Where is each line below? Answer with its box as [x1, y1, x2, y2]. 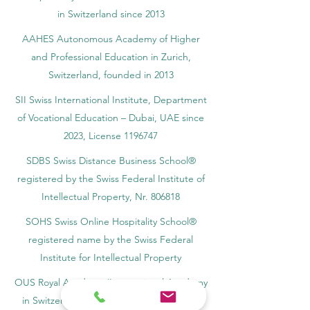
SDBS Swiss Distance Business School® [26, 154, 196, 167]
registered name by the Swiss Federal [28, 233, 193, 246]
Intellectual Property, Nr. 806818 [42, 190, 180, 203]
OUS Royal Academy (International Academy [14, 276, 208, 289]
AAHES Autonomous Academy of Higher [21, 33, 200, 45]
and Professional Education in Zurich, [30, 51, 191, 63]
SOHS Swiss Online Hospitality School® [25, 215, 197, 228]
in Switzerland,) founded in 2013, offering [21, 294, 200, 307]
